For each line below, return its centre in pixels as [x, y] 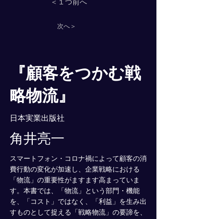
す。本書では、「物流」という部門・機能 [75, 191]
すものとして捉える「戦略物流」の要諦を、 [78, 212]
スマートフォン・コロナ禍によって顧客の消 [78, 158]
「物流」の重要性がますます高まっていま [75, 180]
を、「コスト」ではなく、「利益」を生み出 [78, 201]
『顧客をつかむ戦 [75, 73]
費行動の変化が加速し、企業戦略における [75, 169]
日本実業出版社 [37, 118]
